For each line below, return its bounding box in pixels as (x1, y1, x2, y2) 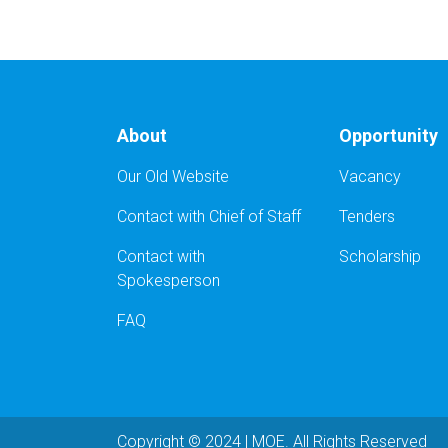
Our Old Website (117, 166, 229, 186)
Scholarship (338, 246, 421, 266)
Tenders (338, 206, 395, 226)
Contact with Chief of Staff (117, 206, 301, 226)
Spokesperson (117, 270, 220, 290)
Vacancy (338, 166, 401, 186)
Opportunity (338, 124, 438, 146)
